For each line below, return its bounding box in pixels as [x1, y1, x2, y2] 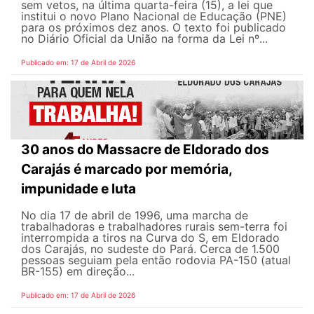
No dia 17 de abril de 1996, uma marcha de [21, 208, 248, 223]
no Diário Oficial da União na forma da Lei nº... [21, 32, 268, 46]
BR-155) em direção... [21, 264, 135, 279]
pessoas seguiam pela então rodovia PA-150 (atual [21, 253, 291, 268]
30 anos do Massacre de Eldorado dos [21, 141, 269, 158]
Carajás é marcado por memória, [21, 161, 232, 178]
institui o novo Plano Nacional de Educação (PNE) [21, 9, 287, 24]
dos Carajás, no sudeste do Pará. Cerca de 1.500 [21, 242, 280, 257]
